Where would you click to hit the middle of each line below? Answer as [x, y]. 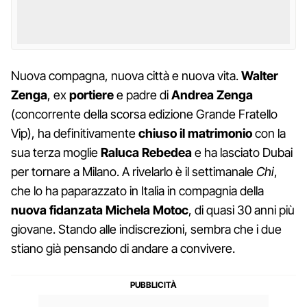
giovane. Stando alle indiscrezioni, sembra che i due [146, 229]
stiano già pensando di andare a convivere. [123, 248]
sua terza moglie [54, 152]
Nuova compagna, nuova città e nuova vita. [126, 75]
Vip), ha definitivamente [75, 133]
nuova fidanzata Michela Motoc [100, 210]
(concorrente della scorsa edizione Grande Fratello [144, 114]
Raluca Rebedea [145, 152]
